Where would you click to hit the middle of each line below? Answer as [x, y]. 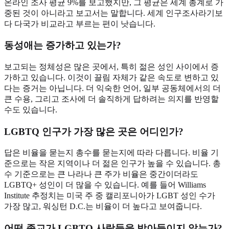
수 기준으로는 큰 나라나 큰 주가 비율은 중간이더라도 [101, 174]
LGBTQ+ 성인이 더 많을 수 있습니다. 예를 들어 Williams [105, 185]
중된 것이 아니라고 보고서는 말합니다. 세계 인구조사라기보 [113, 13]
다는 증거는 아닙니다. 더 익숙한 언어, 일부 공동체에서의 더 [112, 88]
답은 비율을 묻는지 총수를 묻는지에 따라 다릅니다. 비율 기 [111, 153]
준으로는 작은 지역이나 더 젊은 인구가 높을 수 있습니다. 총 [112, 164]
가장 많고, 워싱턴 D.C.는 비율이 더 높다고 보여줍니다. [103, 207]
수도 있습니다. [31, 109]
